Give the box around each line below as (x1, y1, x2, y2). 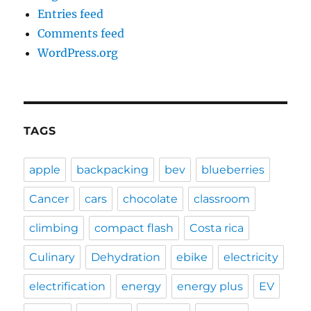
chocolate (123, 192, 178, 206)
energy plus (177, 280, 244, 294)
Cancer (29, 192, 69, 206)
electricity (224, 251, 279, 264)
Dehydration (91, 251, 161, 264)
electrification (29, 280, 106, 294)
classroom (194, 192, 251, 206)
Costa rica (190, 221, 244, 235)
